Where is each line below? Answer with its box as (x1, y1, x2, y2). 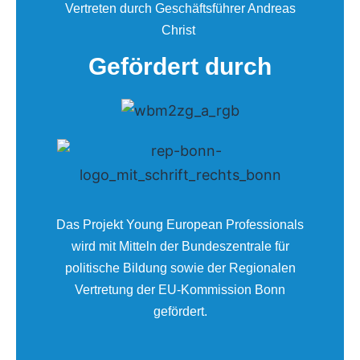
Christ (162, 22, 198, 37)
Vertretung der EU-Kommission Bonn (75, 283, 285, 297)
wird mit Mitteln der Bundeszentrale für (71, 239, 289, 254)
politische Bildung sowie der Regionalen (64, 261, 296, 276)
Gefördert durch (88, 52, 272, 80)
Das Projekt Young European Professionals (56, 218, 304, 232)
